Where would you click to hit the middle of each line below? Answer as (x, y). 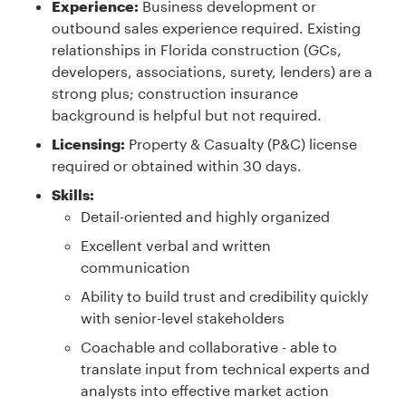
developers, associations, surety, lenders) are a (212, 72)
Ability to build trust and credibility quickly (224, 296)
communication (135, 267)
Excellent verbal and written (176, 246)
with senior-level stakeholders (183, 318)
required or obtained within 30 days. (177, 166)
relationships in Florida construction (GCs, (197, 50)
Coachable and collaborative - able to (209, 347)
